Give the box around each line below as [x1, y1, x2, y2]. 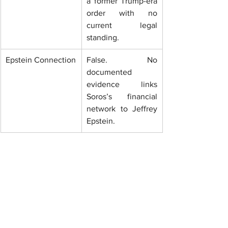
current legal [87, 21, 157, 30]
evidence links [87, 80, 157, 89]
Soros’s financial [87, 92, 157, 101]
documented [87, 68, 132, 77]
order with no [87, 9, 157, 18]
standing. [87, 33, 119, 42]
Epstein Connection [6, 55, 76, 65]
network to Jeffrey [87, 104, 157, 113]
